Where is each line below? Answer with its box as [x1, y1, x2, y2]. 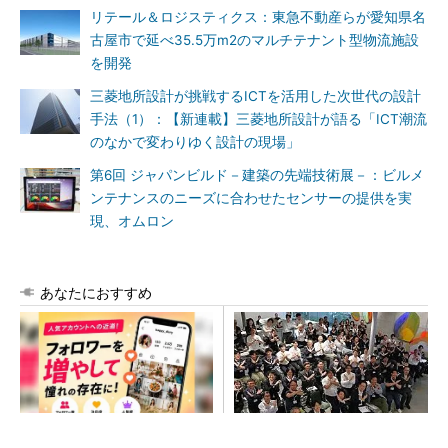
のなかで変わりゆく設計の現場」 [90, 134, 300, 150]
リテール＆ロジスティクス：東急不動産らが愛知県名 [90, 9, 426, 25]
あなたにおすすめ [40, 284, 152, 301]
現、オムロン [90, 213, 174, 229]
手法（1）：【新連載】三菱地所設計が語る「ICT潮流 [90, 111, 427, 127]
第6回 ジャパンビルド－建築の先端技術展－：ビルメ [90, 167, 424, 183]
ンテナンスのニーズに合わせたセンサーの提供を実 [90, 190, 412, 206]
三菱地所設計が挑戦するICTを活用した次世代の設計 [90, 88, 421, 104]
